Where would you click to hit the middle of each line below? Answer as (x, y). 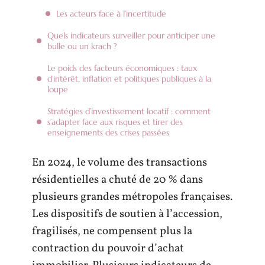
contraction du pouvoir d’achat (108, 248)
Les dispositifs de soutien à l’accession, (127, 214)
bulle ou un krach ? (82, 46)
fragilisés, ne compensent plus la (112, 231)
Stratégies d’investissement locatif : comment (129, 111)
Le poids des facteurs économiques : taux (122, 68)
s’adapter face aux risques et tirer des (115, 122)
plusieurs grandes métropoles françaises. (132, 197)
